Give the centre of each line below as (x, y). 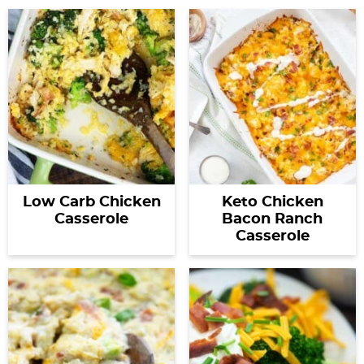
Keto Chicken (272, 202)
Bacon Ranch (273, 219)
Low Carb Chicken (91, 202)
